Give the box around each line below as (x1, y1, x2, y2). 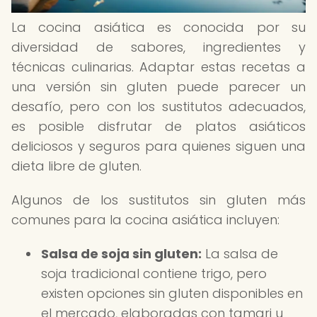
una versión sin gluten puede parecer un (11, 78, 306, 96)
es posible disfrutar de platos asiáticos (11, 117, 306, 135)
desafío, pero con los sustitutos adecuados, (11, 98, 306, 115)
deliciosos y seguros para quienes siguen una (11, 137, 306, 155)
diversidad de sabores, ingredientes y (11, 38, 306, 56)
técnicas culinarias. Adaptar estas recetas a (11, 58, 306, 76)
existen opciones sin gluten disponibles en (41, 284, 303, 302)
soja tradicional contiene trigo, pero (41, 265, 267, 282)
